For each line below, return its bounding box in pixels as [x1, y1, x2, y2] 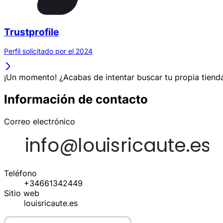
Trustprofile [4, 26, 59, 38]
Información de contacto [4, 92, 148, 107]
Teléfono [4, 168, 37, 179]
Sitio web [4, 188, 39, 199]
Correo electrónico [4, 116, 75, 127]
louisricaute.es [24, 198, 78, 209]
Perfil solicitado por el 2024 [4, 47, 93, 56]
